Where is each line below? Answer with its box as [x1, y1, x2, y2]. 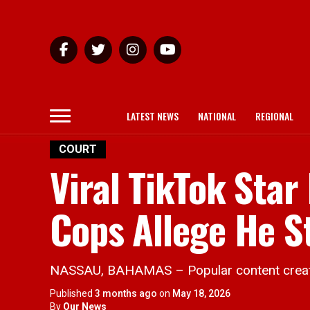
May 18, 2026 [172, 288, 230, 299]
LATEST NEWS [127, 109, 179, 123]
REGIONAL [255, 109, 293, 123]
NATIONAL [198, 109, 236, 123]
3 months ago [95, 288, 157, 299]
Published [50, 288, 93, 299]
